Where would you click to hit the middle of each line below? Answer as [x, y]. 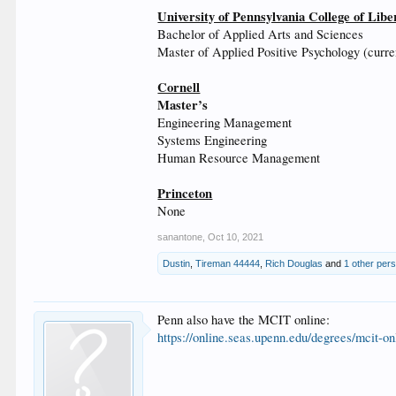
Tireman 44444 [228, 263]
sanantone [180, 237]
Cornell [179, 87]
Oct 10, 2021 [236, 237]
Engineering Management [225, 122]
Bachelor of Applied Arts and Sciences [261, 34]
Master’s [183, 105]
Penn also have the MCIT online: [244, 320]
